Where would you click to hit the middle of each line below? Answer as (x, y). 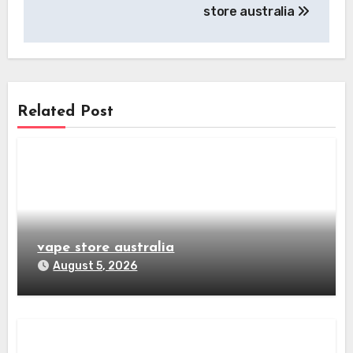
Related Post (66, 112)
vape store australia (106, 248)
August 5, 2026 (95, 266)
